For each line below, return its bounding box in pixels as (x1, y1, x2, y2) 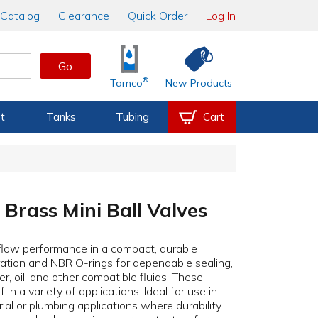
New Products (165, 77, 233, 90)
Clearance (58, 9, 109, 23)
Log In (206, 9, 236, 23)
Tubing (115, 110, 149, 124)
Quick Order (128, 9, 187, 23)
